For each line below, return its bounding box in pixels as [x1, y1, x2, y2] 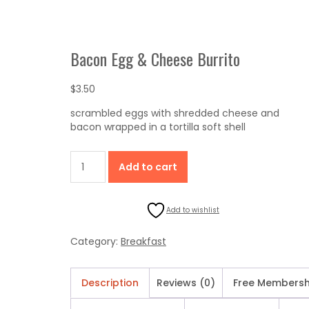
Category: [70, 235, 121, 248]
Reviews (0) [157, 276, 215, 290]
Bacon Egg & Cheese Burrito [70, 46, 240, 71]
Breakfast [121, 235, 166, 248]
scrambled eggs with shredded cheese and [70, 106, 279, 120]
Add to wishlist [166, 205, 219, 215]
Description [81, 276, 139, 290]
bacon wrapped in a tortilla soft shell [70, 120, 246, 134]
